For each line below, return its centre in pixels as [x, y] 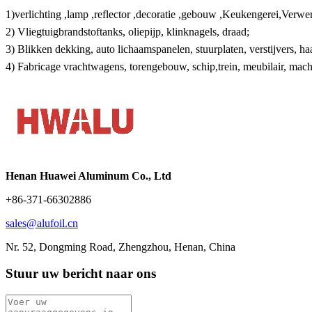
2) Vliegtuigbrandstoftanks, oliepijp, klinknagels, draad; [127, 31]
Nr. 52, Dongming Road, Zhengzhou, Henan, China [120, 247]
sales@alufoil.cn [42, 223]
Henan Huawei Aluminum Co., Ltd [88, 175]
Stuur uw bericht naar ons [81, 274]
